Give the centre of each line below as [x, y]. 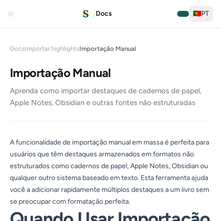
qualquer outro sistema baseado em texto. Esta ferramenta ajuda [109, 178]
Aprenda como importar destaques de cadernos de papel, [106, 91]
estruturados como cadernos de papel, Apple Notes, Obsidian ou [109, 166]
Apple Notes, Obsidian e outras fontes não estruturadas [103, 103]
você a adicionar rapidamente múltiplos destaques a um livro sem [110, 190]
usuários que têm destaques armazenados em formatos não [102, 154]
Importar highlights [52, 49]
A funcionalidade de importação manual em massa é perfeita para [110, 142]
